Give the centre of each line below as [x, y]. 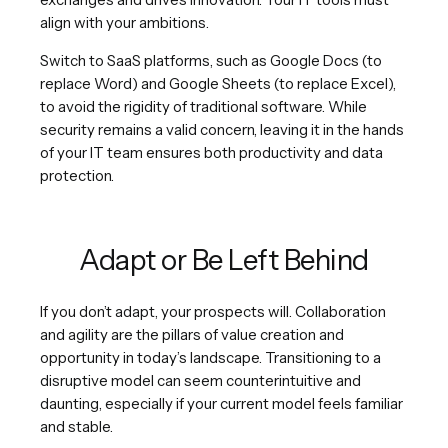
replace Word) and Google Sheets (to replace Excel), [218, 83]
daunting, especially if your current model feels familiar [221, 403]
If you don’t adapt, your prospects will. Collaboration [213, 311]
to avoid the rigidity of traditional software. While [203, 106]
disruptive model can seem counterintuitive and [200, 380]
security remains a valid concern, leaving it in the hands [222, 129]
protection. [77, 175]
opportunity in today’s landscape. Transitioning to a [210, 357]
